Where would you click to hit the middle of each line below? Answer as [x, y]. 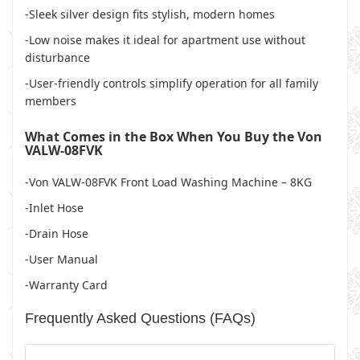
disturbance [57, 57]
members [51, 101]
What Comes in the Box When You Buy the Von [174, 137]
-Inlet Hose [54, 208]
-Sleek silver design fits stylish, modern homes [150, 14]
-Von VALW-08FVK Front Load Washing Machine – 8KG [168, 182]
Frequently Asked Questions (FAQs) [140, 318]
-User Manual [61, 259]
